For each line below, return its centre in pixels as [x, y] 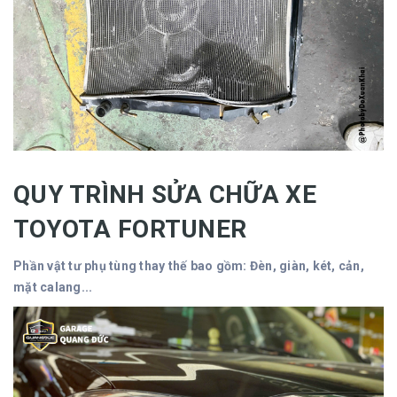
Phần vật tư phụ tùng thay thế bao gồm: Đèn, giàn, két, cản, [189, 266]
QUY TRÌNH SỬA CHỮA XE [165, 195]
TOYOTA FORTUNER [133, 230]
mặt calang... [53, 288]
